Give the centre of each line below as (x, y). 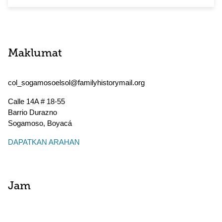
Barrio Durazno (32, 112)
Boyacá (59, 123)
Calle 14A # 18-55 (36, 101)
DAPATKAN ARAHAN (44, 142)
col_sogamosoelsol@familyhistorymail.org (76, 83)
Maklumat (35, 54)
